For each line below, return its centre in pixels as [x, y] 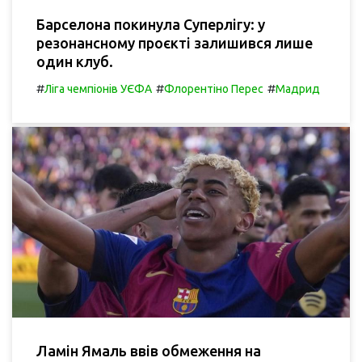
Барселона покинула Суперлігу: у [151, 25]
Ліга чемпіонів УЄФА [98, 89]
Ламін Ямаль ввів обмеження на [149, 350]
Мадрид [298, 89]
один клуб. [75, 62]
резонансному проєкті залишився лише [175, 43]
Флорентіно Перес [214, 89]
